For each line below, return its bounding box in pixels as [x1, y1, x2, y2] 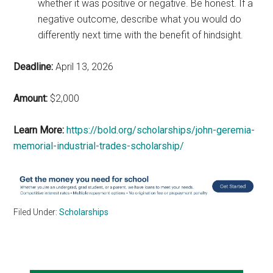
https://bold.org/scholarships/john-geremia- [66, 124, 255, 136]
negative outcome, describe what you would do [38, 13, 242, 25]
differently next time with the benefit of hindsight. [38, 29, 244, 41]
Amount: [13, 92, 48, 104]
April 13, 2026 [53, 60, 114, 73]
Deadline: [13, 60, 54, 73]
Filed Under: [13, 207, 60, 217]
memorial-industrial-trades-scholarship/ [13, 140, 185, 152]
